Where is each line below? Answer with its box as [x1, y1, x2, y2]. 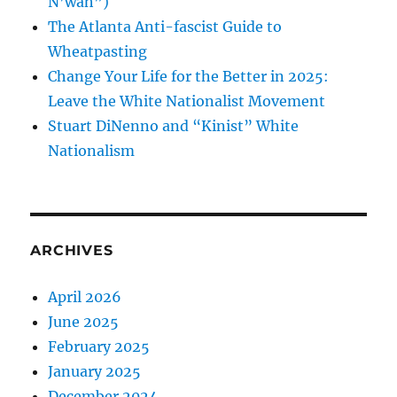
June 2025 [48, 313, 120, 331]
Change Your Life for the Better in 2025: [48, 67, 330, 86]
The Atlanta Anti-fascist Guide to [48, 18, 283, 36]
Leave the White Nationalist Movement [48, 92, 326, 111]
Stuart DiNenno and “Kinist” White [48, 117, 300, 136]
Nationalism [48, 142, 136, 160]
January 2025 [48, 362, 142, 381]
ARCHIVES [30, 242, 113, 260]
